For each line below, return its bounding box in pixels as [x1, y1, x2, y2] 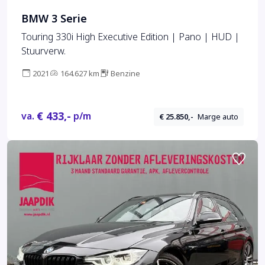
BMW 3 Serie [21, 11, 87, 27]
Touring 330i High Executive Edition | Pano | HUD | [21, 30, 240, 44]
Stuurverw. [21, 44, 66, 59]
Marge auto [198, 111, 239, 122]
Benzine [111, 68, 140, 80]
